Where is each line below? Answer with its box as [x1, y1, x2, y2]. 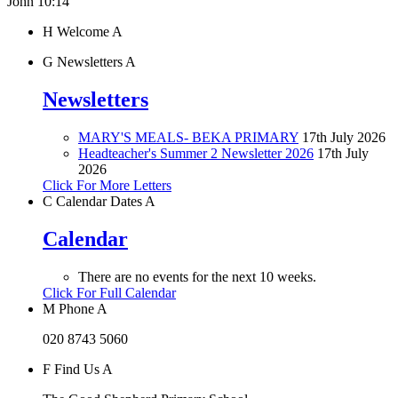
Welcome [53, 24, 112, 40]
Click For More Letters [43, 177, 171, 193]
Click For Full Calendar [43, 284, 176, 300]
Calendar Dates [52, 193, 145, 209]
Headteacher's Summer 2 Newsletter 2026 [78, 145, 314, 161]
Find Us [51, 361, 102, 377]
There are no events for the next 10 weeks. [78, 268, 316, 284]
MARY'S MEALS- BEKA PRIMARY [78, 129, 298, 145]
